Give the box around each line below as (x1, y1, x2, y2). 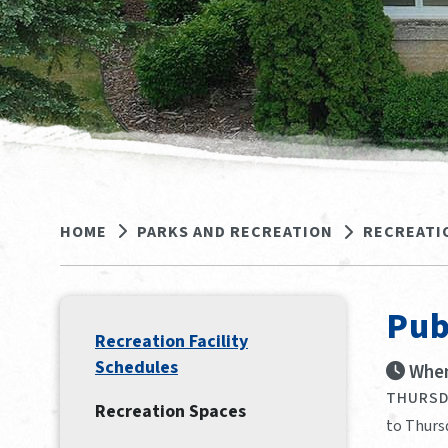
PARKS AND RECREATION (137, 221, 333, 243)
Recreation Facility (95, 328, 248, 354)
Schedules (95, 354, 178, 380)
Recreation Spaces (95, 398, 246, 424)
